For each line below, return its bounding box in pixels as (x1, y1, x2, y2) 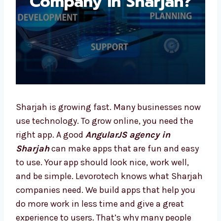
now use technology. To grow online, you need (16, 111, 197, 122)
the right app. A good (16, 125, 101, 136)
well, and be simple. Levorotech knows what (16, 166, 189, 178)
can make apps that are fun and (49, 139, 179, 150)
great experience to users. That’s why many (16, 208, 186, 219)
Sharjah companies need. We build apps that (16, 180, 193, 191)
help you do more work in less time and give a (16, 194, 196, 205)
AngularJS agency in (101, 125, 185, 136)
